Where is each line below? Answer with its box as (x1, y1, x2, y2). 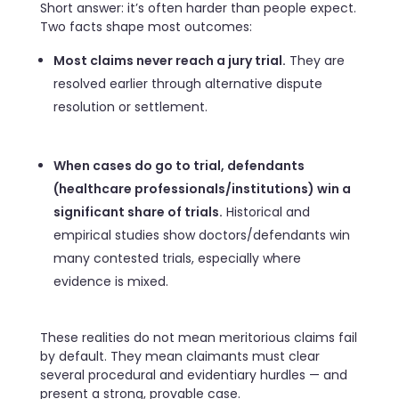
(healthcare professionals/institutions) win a (53, 180, 352, 199)
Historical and (223, 203, 311, 222)
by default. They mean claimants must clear (40, 347, 320, 366)
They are (286, 52, 346, 70)
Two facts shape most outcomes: (40, 18, 252, 37)
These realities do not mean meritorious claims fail (40, 329, 357, 347)
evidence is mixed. (53, 273, 180, 291)
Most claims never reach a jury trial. (53, 52, 287, 70)
